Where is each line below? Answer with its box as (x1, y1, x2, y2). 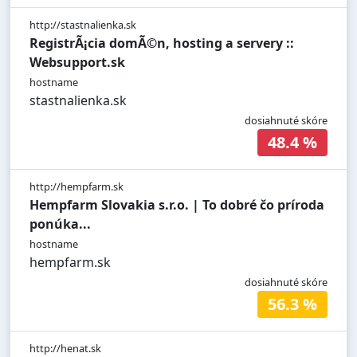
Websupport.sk (29, 53, 125, 72)
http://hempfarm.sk (29, 179, 124, 194)
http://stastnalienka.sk (29, 18, 136, 33)
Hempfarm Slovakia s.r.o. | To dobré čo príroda (29, 196, 324, 214)
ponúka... (29, 215, 91, 233)
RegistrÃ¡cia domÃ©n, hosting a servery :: (29, 34, 294, 53)
